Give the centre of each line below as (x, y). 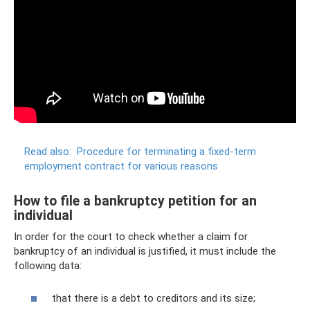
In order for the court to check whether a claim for (131, 237)
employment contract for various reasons (121, 166)
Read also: (48, 152)
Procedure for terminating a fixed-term (166, 152)
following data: (48, 266)
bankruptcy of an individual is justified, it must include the (145, 251)
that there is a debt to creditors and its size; (154, 298)
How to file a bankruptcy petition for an (135, 201)
